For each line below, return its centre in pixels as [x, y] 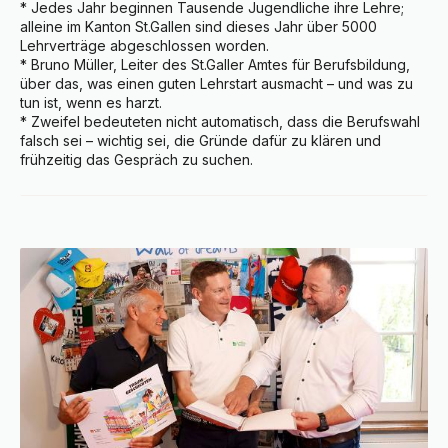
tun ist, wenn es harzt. [91, 103]
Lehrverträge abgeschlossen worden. [144, 46]
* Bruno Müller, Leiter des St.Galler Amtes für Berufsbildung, [215, 65]
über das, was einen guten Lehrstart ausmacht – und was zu [216, 84]
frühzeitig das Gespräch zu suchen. [136, 160]
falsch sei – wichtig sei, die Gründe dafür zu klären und [200, 141]
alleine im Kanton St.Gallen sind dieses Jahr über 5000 [198, 27]
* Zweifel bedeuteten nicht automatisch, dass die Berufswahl [220, 122]
